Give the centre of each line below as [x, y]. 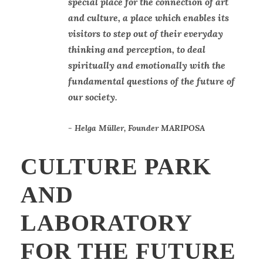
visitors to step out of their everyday [146, 33]
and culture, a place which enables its [149, 17]
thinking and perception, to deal [137, 49]
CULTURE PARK [116, 166]
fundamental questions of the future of [151, 81]
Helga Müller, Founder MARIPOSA [140, 128]
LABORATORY [106, 222]
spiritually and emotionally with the [147, 65]
